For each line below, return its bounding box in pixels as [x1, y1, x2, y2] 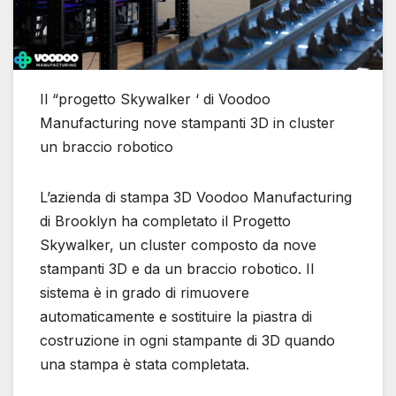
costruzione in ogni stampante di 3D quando [40, 331, 335, 349]
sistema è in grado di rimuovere [40, 283, 249, 301]
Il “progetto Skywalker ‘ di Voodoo [40, 89, 270, 108]
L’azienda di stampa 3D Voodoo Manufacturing [40, 187, 352, 206]
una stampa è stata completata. [40, 354, 249, 373]
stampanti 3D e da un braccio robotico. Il [40, 259, 314, 278]
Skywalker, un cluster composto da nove [40, 235, 316, 254]
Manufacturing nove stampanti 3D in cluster [40, 113, 335, 132]
